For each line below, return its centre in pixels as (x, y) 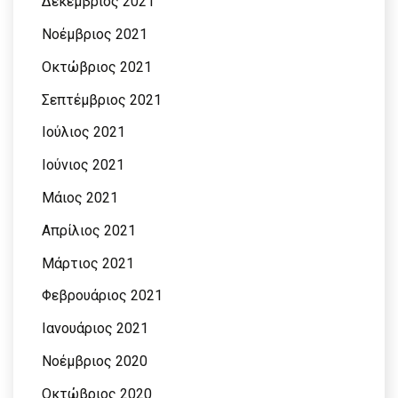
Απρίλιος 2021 (89, 230)
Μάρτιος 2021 (88, 263)
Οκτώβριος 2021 (97, 67)
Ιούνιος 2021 (83, 165)
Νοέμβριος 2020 (95, 362)
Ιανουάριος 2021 (95, 329)
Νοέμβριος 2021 (95, 35)
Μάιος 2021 (80, 198)
